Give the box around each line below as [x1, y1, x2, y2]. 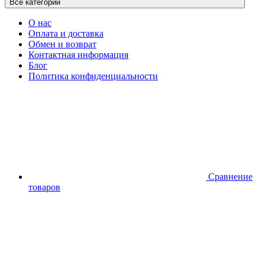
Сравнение [208, 171, 253, 182]
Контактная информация [28, 49, 128, 60]
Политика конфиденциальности [28, 70, 158, 81]
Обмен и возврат [28, 38, 96, 49]
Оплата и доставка [28, 28, 104, 38]
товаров [28, 182, 60, 192]
